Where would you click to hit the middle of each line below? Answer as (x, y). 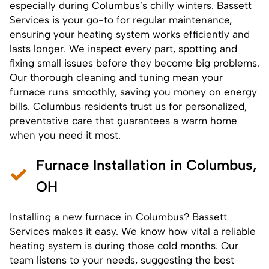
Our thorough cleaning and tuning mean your (116, 77)
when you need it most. (65, 135)
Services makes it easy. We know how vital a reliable (133, 231)
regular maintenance (181, 20)
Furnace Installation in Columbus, (147, 165)
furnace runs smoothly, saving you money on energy (133, 92)
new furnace (92, 216)
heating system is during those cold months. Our (124, 245)
